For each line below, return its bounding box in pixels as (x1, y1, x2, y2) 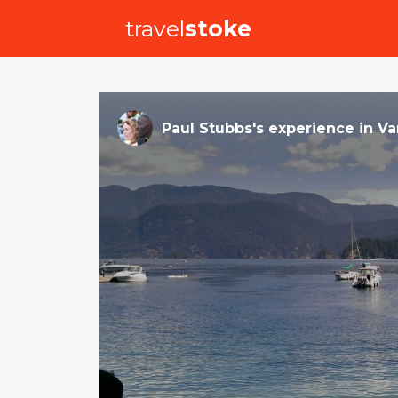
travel (125, 15, 185, 42)
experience (268, 119, 354, 137)
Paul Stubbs (162, 119, 252, 137)
